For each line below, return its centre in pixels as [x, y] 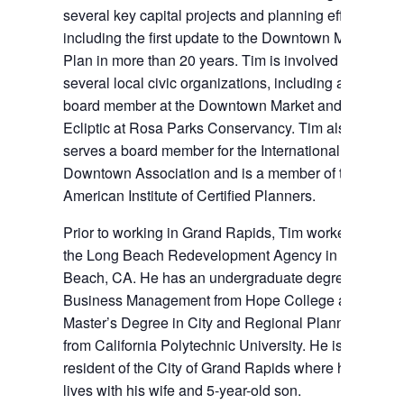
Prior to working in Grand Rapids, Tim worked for [218, 232]
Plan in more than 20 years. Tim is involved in [208, 60]
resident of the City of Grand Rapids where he [208, 367]
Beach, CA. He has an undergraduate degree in [215, 277]
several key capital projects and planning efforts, [217, 15]
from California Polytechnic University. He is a [209, 345]
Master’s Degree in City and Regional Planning [214, 322]
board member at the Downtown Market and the [214, 105]
